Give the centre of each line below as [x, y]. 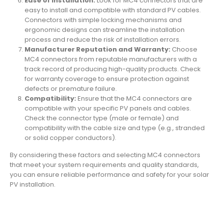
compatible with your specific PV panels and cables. [108, 108]
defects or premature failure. [70, 88]
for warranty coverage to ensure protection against [107, 79]
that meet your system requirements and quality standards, [104, 165]
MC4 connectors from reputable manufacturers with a [110, 59]
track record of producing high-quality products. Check [112, 69]
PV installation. [33, 184]
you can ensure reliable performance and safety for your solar [110, 174]
